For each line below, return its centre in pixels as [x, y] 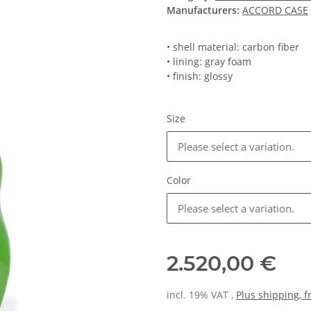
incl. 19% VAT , [201, 295]
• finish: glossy [200, 76]
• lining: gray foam [209, 62]
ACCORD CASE [275, 10]
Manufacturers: [203, 10]
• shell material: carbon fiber [233, 47]
